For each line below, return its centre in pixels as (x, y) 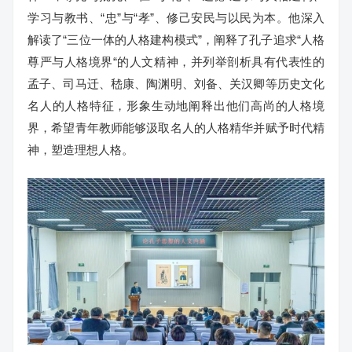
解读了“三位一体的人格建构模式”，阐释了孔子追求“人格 (176, 40)
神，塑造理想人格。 (81, 150)
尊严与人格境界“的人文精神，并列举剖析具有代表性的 (176, 62)
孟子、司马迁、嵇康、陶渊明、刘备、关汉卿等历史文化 (176, 84)
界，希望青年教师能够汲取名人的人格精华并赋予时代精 (176, 128)
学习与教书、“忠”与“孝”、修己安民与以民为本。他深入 (176, 18)
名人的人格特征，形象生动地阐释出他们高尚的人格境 (176, 106)
